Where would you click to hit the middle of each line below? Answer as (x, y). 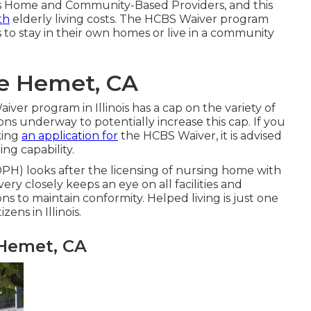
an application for (70, 135)
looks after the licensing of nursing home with (152, 170)
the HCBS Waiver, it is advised (200, 135)
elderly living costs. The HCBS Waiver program (139, 19)
